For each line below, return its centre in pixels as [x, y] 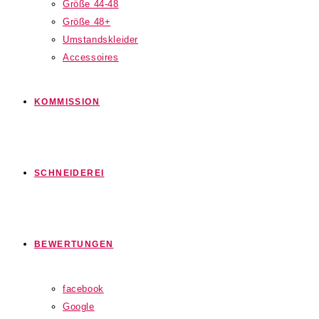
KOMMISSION [67, 102]
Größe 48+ [87, 22]
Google [79, 307]
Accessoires [91, 57]
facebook [83, 289]
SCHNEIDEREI [69, 173]
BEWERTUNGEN [74, 244]
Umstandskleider [100, 40]
